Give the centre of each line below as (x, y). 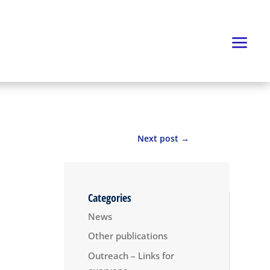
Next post (158, 138)
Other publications (127, 236)
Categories (109, 197)
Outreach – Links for (131, 255)
